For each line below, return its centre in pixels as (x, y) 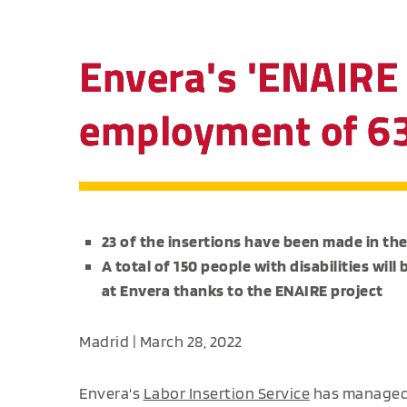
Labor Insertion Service (226, 392)
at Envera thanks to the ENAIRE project (242, 291)
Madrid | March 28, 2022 (161, 342)
